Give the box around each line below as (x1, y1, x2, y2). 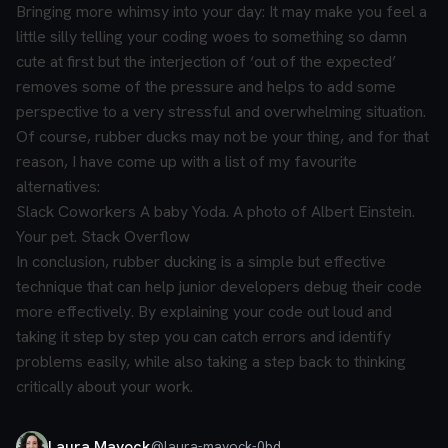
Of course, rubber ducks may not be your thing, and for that (16, 125, 429, 147)
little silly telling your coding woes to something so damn (16, 25, 407, 47)
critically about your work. (16, 375, 193, 397)
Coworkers (58, 200, 136, 222)
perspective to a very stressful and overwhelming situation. (16, 100, 426, 122)
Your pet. (16, 225, 77, 247)
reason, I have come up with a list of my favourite (16, 150, 357, 172)
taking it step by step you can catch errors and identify (16, 325, 391, 347)
